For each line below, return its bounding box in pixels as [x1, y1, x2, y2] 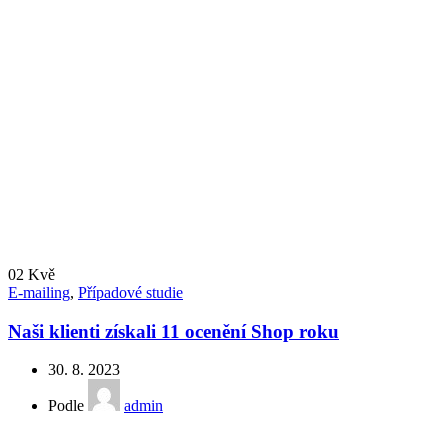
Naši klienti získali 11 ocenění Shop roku [8, 320, 339, 342]
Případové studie [78, 283, 183, 301]
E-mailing [8, 283, 70, 301]
